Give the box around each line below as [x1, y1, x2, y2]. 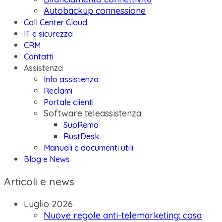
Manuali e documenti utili [44, 143, 133, 153]
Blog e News [24, 154, 70, 164]
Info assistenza [44, 74, 99, 84]
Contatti [24, 52, 54, 61]
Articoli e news [4, 175, 74, 188]
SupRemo [63, 120, 99, 130]
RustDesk [63, 131, 99, 141]
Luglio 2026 [24, 198, 73, 210]
